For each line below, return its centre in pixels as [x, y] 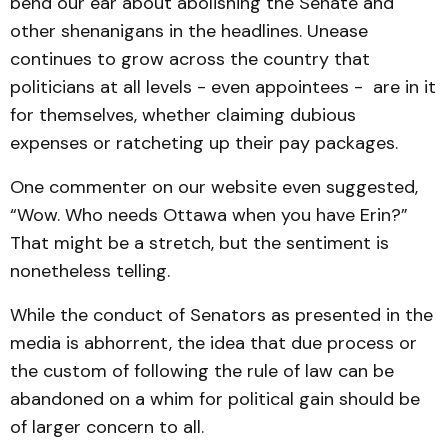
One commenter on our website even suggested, [214, 187]
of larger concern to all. [107, 427]
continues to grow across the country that [190, 59]
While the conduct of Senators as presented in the [221, 315]
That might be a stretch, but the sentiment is [199, 243]
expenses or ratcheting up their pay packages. [204, 143]
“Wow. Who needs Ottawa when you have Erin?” [209, 215]
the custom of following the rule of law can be [202, 371]
